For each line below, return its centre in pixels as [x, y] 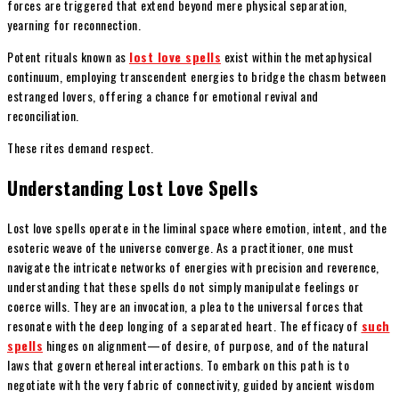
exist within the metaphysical [296, 56]
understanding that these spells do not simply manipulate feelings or [183, 286]
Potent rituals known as [68, 56]
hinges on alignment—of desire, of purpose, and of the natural [205, 345]
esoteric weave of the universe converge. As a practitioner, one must [180, 247]
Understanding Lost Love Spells [133, 188]
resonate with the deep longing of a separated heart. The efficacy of [184, 325]
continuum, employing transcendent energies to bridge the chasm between [196, 76]
